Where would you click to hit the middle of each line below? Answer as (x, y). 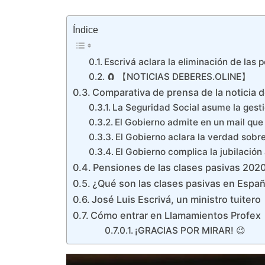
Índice (85, 30)
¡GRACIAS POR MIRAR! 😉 (190, 231)
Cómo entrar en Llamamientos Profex (176, 216)
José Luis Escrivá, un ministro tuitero (177, 200)
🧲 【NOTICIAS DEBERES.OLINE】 (179, 77)
